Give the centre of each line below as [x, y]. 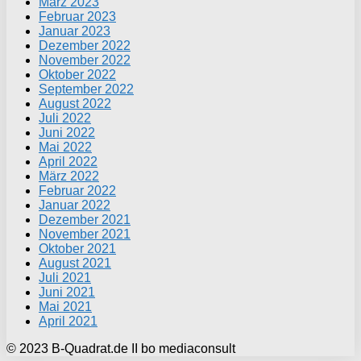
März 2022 [69, 176]
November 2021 [85, 234]
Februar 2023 [77, 17]
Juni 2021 [67, 293]
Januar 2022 [75, 205]
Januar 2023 [75, 31]
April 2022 [68, 162]
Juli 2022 [65, 118]
